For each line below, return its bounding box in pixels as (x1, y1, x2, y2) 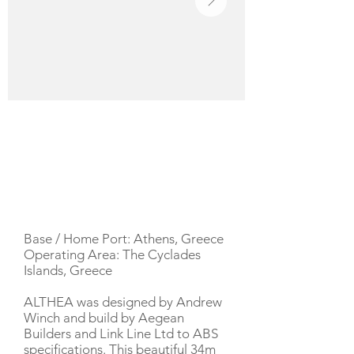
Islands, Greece (24, 262, 112, 278)
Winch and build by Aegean (24, 310, 184, 326)
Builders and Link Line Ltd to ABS (24, 326, 218, 341)
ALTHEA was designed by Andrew (24, 294, 222, 310)
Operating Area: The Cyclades (24, 247, 201, 262)
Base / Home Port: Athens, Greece (24, 231, 224, 247)
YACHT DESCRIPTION (24, 196, 153, 211)
